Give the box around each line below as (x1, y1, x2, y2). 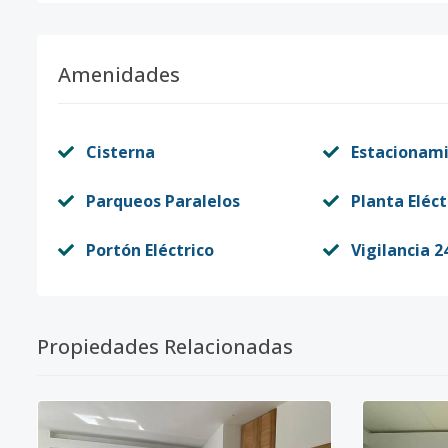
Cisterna (86, 141, 155, 163)
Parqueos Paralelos (86, 190, 240, 212)
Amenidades (58, 61, 180, 88)
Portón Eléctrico (86, 239, 214, 261)
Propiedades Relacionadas (37, 333, 293, 360)
